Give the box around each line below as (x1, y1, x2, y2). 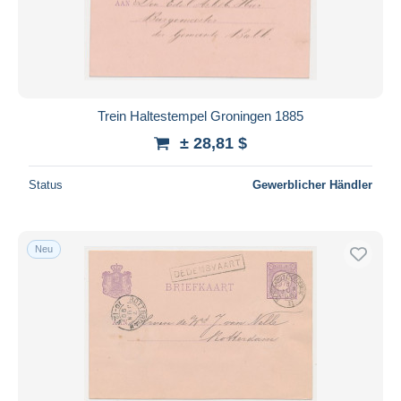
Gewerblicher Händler (252, 177, 372, 192)
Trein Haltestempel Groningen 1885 (98, 107, 303, 124)
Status (29, 177, 63, 192)
